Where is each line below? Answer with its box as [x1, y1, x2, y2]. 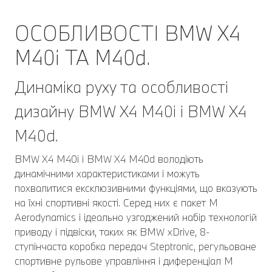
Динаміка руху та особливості [15, 76, 228, 97]
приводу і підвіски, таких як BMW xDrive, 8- [15, 225, 209, 238]
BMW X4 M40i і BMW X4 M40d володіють [15, 152, 203, 165]
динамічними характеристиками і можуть [15, 166, 200, 180]
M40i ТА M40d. [15, 44, 151, 70]
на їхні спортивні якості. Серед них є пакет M [15, 195, 218, 209]
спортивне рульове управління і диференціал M [15, 254, 233, 267]
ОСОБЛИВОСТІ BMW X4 [15, 19, 240, 46]
